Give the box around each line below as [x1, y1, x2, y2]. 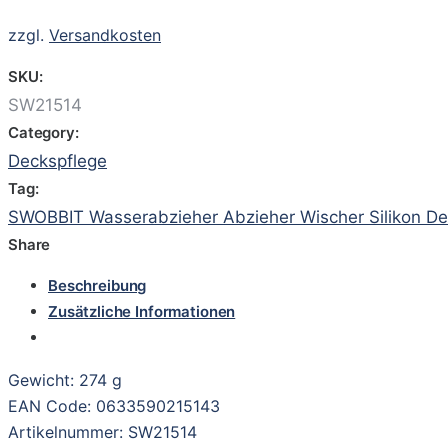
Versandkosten [49, 24, 161, 45]
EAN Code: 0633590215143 [8, 395, 220, 416]
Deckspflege [8, 150, 107, 171]
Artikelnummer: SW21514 [8, 421, 197, 442]
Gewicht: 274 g [8, 369, 122, 390]
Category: [8, 122, 79, 142]
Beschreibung [48, 275, 147, 295]
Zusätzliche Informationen [48, 301, 236, 321]
